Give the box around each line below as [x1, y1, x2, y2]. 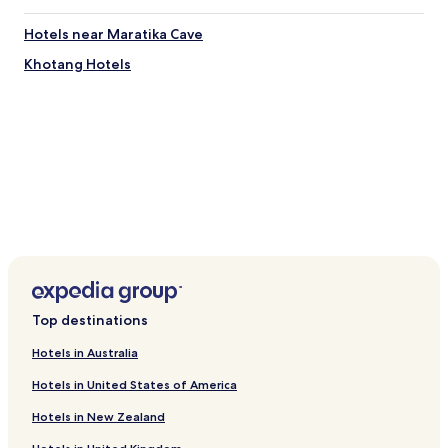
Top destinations [32, 311, 148, 330]
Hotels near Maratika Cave [24, 25, 203, 43]
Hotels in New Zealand [32, 409, 165, 425]
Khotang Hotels [24, 55, 131, 73]
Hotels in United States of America [32, 377, 237, 393]
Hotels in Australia [32, 345, 138, 361]
